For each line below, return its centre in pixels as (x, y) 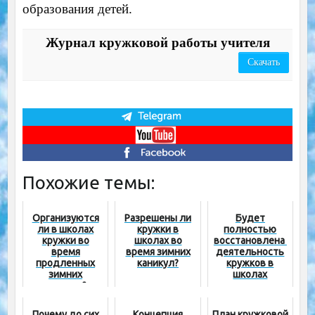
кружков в (250, 263)
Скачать (264, 62)
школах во (158, 241)
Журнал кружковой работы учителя (157, 42)
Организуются (65, 218)
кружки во (65, 241)
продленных (66, 263)
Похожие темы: (88, 183)
